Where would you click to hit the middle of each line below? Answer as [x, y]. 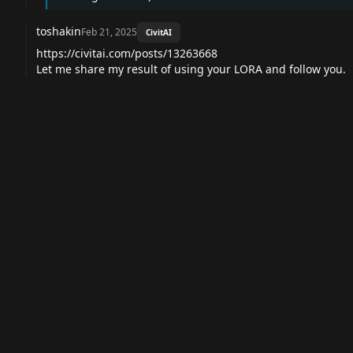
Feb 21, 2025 [109, 32]
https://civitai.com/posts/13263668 [127, 54]
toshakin [59, 32]
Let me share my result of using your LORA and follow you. [191, 69]
